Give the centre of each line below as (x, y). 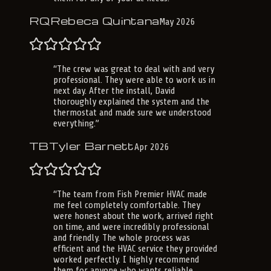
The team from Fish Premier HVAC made (132, 194)
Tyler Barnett (91, 146)
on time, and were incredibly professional (131, 227)
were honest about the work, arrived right (133, 216)
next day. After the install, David (114, 91)
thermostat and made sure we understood (132, 113)
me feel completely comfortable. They (127, 205)
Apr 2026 (152, 147)
